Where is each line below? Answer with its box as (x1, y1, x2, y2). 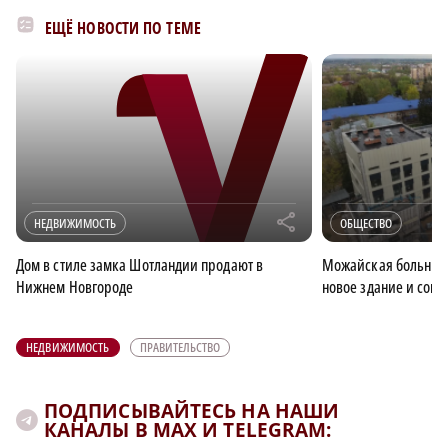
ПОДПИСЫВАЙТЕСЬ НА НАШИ (44, 397, 340, 424)
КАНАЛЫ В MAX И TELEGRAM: (44, 416, 332, 443)
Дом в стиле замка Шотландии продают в (16, 253, 263, 276)
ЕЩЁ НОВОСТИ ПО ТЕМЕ (45, 16, 201, 39)
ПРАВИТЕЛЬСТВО (139, 337, 220, 356)
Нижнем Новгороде (16, 275, 134, 298)
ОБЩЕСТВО (340, 213, 392, 232)
